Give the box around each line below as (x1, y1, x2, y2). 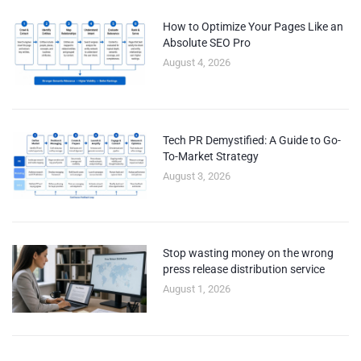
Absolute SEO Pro (163, 36, 251, 50)
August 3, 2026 (163, 169, 231, 182)
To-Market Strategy (163, 149, 259, 163)
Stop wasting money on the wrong (163, 247, 334, 260)
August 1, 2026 (163, 283, 231, 296)
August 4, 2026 (163, 56, 231, 69)
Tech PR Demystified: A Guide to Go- (163, 133, 342, 147)
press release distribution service (163, 263, 326, 276)
